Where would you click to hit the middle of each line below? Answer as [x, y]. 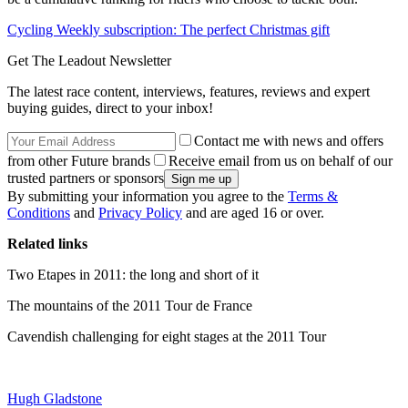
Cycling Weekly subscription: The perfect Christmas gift [168, 29]
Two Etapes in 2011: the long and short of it [133, 274]
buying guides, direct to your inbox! [110, 107]
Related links [47, 243]
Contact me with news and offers [289, 140]
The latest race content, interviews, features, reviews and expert [189, 91]
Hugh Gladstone [55, 398]
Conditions [39, 212]
